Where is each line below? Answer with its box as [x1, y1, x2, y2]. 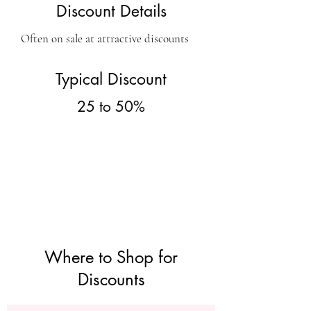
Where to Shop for [44, 246, 178, 268]
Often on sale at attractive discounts [21, 31, 189, 46]
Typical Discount [56, 69, 167, 90]
